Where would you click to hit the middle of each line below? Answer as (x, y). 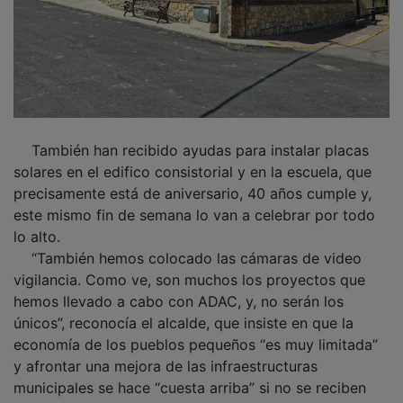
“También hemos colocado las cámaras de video (188, 245)
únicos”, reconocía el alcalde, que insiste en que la (184, 310)
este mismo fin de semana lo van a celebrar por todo (194, 202)
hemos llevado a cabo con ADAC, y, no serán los (179, 288)
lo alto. (39, 224)
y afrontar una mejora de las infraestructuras (166, 353)
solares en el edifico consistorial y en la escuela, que (193, 159)
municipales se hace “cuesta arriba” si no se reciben (190, 375)
